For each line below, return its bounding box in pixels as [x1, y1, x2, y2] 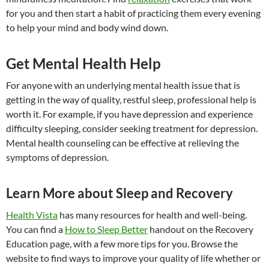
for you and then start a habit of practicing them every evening [6, 7, 261, 19]
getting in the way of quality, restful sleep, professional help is [6, 94, 256, 106]
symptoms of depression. [6, 151, 109, 163]
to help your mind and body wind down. [6, 22, 168, 34]
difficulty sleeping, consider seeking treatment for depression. [6, 122, 258, 134]
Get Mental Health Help [6, 55, 161, 73]
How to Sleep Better [65, 223, 148, 235]
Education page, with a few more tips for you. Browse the [6, 238, 238, 250]
